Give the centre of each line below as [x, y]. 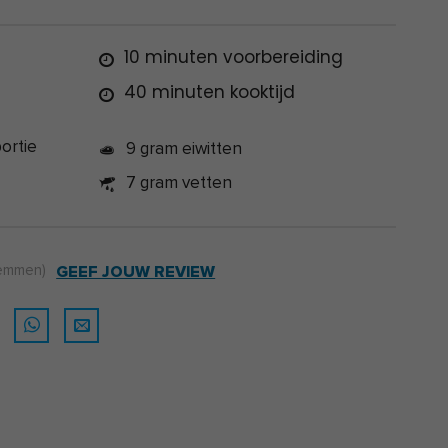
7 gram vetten [178, 182]
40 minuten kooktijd [209, 92]
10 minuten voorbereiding [233, 57]
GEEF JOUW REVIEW [136, 272]
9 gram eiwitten [183, 148]
